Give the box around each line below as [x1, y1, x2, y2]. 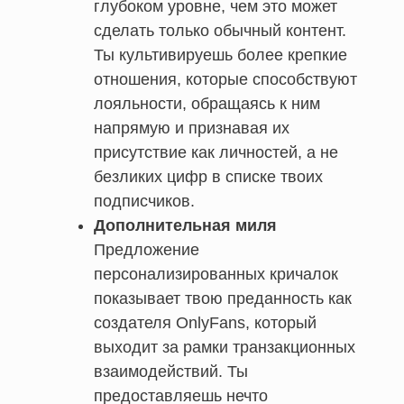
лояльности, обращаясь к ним [94, 94, 320, 113]
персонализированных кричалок [94, 264, 338, 283]
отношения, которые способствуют [94, 69, 357, 88]
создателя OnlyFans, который [94, 313, 317, 332]
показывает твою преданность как [94, 289, 352, 308]
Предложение [94, 240, 199, 259]
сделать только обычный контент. [94, 21, 346, 40]
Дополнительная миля [94, 216, 277, 234]
